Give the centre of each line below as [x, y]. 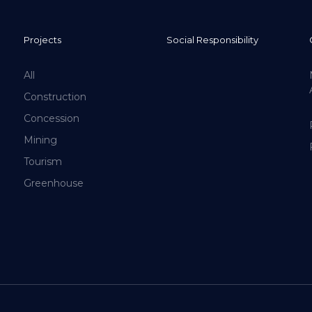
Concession [51, 118]
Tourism [42, 162]
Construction [55, 97]
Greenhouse [53, 183]
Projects [42, 40]
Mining [40, 140]
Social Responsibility [212, 40]
